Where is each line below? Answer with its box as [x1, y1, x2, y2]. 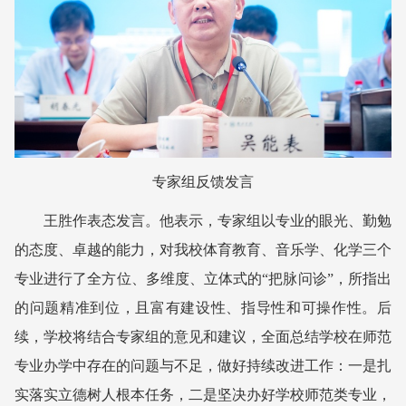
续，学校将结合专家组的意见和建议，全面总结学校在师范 [14, 328, 391, 344]
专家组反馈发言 [152, 173, 254, 189]
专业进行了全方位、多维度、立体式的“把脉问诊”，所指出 [14, 270, 391, 286]
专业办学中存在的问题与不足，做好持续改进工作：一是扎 [14, 357, 391, 373]
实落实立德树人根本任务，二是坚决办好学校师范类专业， [14, 386, 391, 402]
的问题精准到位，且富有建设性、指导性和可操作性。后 [14, 299, 391, 315]
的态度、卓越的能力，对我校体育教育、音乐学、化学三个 [14, 241, 391, 257]
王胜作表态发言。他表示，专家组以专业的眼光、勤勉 [43, 212, 391, 228]
